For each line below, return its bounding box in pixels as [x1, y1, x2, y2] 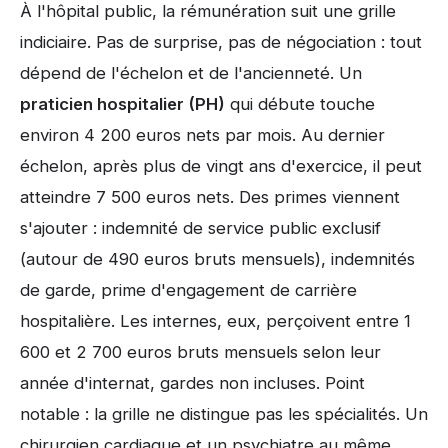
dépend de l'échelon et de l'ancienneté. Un [20, 63, 362, 84]
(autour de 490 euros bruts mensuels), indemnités [20, 249, 415, 270]
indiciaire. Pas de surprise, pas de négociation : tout [20, 32, 422, 53]
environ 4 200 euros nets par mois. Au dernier [20, 125, 385, 146]
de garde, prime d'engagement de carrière [20, 280, 357, 301]
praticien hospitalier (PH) [20, 94, 225, 115]
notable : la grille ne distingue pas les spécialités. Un [20, 404, 428, 425]
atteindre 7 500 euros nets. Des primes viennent [20, 187, 400, 208]
